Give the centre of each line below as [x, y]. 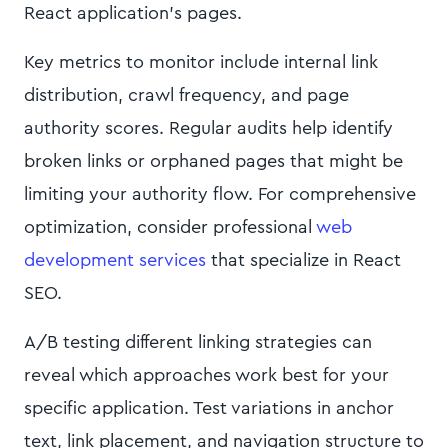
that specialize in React [303, 260]
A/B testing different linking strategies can [198, 342]
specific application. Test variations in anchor [209, 408]
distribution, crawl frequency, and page [186, 95]
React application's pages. [133, 13]
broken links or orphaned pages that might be [213, 161]
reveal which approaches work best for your [206, 375]
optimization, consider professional [170, 227]
